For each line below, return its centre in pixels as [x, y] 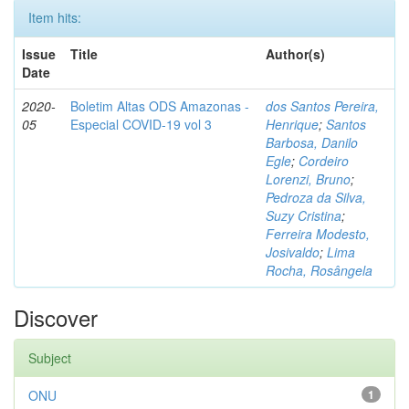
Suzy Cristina [304, 215]
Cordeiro [324, 161]
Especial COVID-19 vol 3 [141, 124]
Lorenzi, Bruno [308, 179]
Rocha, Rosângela [319, 270]
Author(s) [295, 54]
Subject [50, 358]
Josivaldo [293, 252]
